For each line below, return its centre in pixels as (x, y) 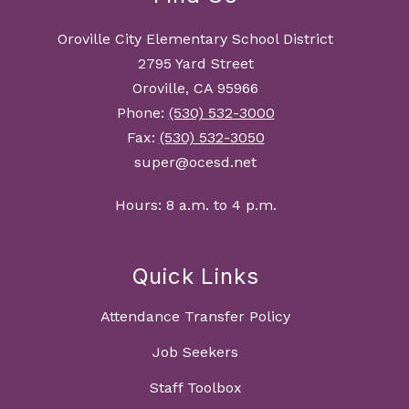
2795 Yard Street (195, 64)
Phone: (142, 113)
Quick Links (195, 277)
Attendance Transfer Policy (195, 317)
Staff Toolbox (195, 388)
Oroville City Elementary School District (195, 39)
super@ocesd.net (195, 163)
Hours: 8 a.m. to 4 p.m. (195, 205)
